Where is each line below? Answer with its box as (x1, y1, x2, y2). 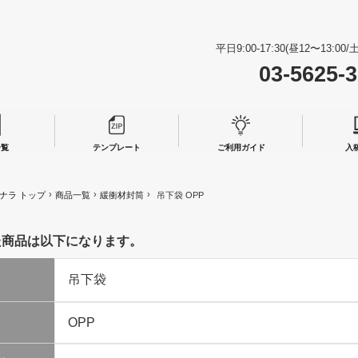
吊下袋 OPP (157, 190, 204, 201)
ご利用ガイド (217, 143, 265, 153)
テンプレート (93, 143, 141, 153)
